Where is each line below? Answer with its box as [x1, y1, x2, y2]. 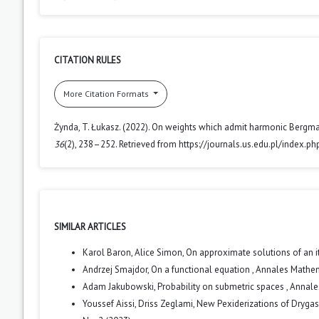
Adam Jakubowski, [83, 280, 157, 293]
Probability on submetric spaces [157, 280, 286, 293]
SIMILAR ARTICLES [54, 220, 126, 233]
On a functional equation [151, 263, 252, 276]
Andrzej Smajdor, [83, 263, 151, 276]
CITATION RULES [54, 53, 121, 66]
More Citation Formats [63, 88, 151, 99]
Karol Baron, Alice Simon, [83, 246, 186, 258]
